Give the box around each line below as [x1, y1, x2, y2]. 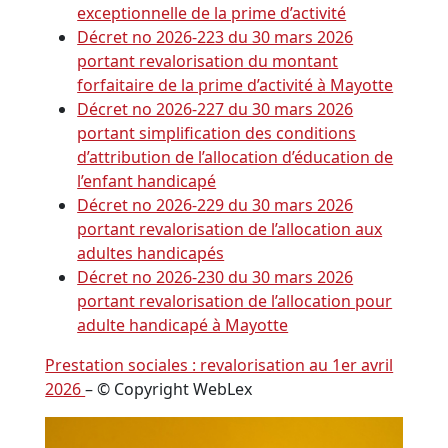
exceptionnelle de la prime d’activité [77, 2, 347, 25]
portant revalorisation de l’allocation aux [77, 218, 383, 241]
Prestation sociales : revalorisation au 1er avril [45, 354, 394, 377]
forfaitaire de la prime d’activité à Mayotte [77, 74, 394, 97]
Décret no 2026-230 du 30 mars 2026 [77, 266, 354, 289]
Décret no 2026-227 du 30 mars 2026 [77, 98, 354, 121]
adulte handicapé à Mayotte [77, 314, 289, 337]
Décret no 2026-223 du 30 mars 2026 [77, 26, 354, 49]
